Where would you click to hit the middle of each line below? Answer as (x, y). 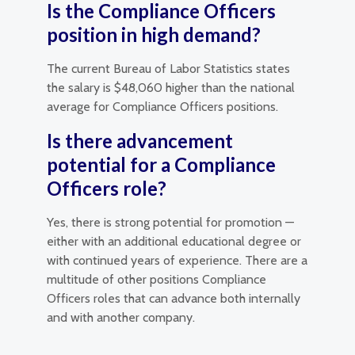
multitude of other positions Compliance (157, 279)
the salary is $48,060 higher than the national (171, 88)
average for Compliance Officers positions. (162, 107)
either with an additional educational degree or (174, 241)
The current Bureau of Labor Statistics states (168, 69)
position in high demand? (154, 34)
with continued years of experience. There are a (177, 260)
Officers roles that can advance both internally (174, 298)
